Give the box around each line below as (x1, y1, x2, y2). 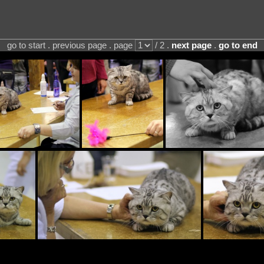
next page (171, 40, 212, 50)
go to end (218, 40, 258, 50)
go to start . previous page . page (6, 40, 135, 50)
